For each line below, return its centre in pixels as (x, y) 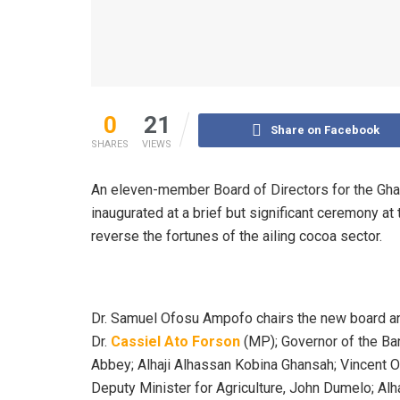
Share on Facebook (325, 129)
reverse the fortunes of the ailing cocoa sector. (237, 236)
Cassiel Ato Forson (175, 341)
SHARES (110, 144)
